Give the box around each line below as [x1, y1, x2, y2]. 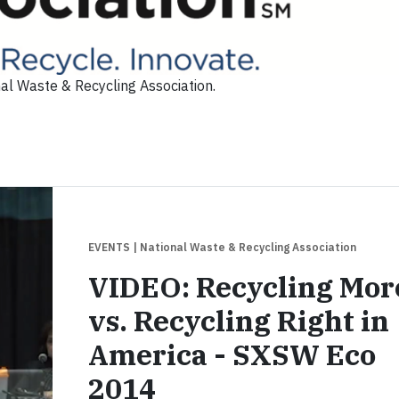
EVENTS [88, 240, 133, 255]
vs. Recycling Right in [88, 302, 389, 340]
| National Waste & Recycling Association [133, 240, 356, 255]
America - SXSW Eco [88, 336, 376, 374]
